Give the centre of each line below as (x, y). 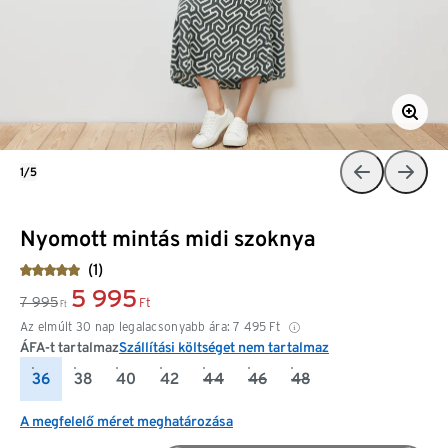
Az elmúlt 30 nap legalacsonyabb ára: (125, 326)
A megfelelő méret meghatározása (126, 420)
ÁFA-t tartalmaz (69, 346)
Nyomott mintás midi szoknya (168, 237)
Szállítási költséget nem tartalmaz (224, 346)
